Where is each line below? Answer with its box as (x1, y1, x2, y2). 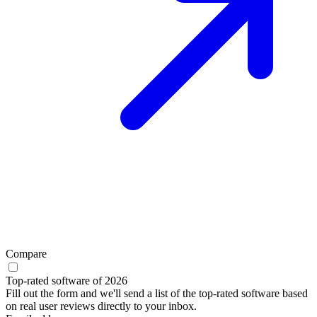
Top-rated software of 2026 (6, 274, 127, 287)
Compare (6, 247, 47, 260)
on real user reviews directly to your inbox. (6, 299, 197, 312)
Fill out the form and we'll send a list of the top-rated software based (6, 287, 308, 299)
